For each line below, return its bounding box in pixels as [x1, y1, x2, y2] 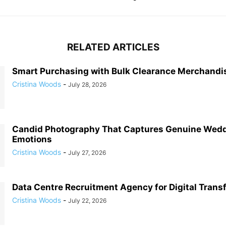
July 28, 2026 [68, 81, 106, 88]
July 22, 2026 [68, 197, 106, 204]
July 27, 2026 [68, 149, 106, 156]
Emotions [12, 134, 52, 144]
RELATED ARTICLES [67, 41, 159, 53]
